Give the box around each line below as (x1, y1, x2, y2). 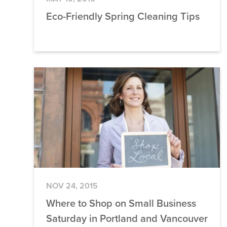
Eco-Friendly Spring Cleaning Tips (46, 9, 200, 24)
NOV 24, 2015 (46, 180, 98, 192)
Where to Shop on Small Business (46, 196, 197, 211)
